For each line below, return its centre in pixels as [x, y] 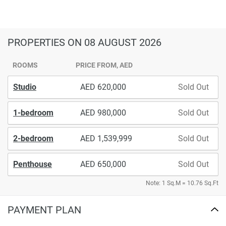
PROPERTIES [38, 42]
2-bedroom [33, 138]
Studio [25, 87]
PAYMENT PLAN [44, 210]
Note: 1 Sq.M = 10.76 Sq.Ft [182, 183]
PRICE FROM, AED [104, 65]
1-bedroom [33, 112]
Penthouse [33, 164]
